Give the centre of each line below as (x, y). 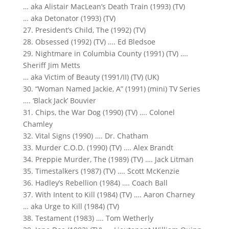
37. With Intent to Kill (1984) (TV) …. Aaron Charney (109, 194)
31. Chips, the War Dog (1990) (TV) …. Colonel (99, 112)
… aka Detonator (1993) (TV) (69, 18)
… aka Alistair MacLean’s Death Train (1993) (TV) (104, 6)
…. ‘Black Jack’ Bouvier (59, 100)
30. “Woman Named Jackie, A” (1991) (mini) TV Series (111, 89)
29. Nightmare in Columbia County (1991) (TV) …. (105, 53)
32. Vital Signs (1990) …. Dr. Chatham (85, 136)
